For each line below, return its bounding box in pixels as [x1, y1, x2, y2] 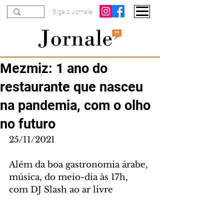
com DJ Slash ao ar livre [9, 184, 113, 195]
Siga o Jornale [52, 8, 92, 15]
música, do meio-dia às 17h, [9, 172, 130, 182]
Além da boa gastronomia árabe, [9, 159, 150, 170]
